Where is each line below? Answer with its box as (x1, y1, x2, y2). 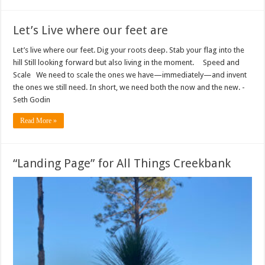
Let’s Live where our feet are (13, 23, 169, 38)
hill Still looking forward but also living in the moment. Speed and (13, 58, 240, 67)
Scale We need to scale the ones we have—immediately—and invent (13, 70, 247, 80)
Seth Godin (13, 95, 51, 105)
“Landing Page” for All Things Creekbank (13, 156, 231, 171)
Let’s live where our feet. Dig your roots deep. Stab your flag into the (13, 46, 245, 55)
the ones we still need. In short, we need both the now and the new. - (13, 83, 245, 92)
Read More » (20, 117, 57, 125)
